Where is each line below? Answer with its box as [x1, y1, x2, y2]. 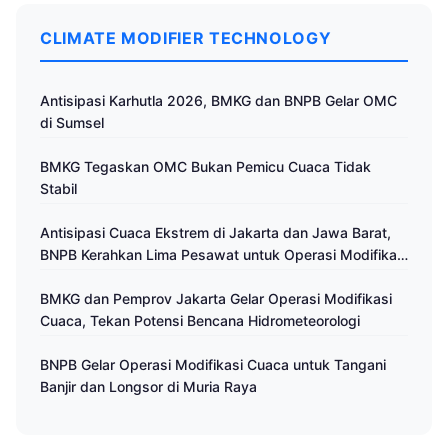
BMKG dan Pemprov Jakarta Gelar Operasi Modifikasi [40, 290, 392, 307]
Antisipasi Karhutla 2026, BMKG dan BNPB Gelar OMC [40, 92, 397, 109]
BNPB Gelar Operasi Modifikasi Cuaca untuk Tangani [40, 356, 386, 373]
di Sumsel [40, 114, 104, 131]
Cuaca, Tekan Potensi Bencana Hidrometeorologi [40, 312, 360, 329]
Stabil [40, 180, 77, 197]
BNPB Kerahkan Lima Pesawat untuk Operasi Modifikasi [40, 246, 408, 263]
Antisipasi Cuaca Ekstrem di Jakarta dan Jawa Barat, [40, 224, 391, 241]
